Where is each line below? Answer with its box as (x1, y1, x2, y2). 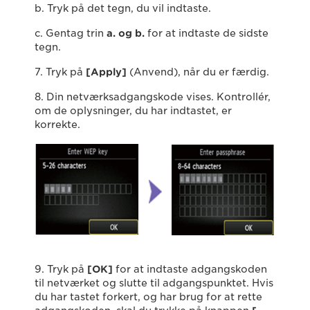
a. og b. (107, 28, 145, 39)
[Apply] (86, 66, 127, 78)
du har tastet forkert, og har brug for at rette (35, 291, 262, 303)
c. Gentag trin (35, 28, 107, 39)
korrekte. (35, 119, 80, 131)
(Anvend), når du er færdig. (127, 66, 269, 78)
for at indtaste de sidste (145, 28, 268, 39)
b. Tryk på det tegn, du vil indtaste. (35, 3, 211, 15)
